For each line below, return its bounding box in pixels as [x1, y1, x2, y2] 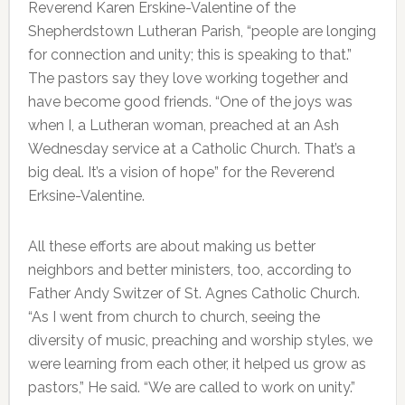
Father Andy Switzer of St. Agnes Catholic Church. [27, 284, 360, 302]
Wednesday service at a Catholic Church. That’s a [27, 139, 355, 157]
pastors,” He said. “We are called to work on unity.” [27, 378, 355, 396]
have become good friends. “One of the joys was [27, 92, 353, 110]
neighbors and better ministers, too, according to [27, 260, 352, 278]
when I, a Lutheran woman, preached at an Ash [27, 116, 339, 134]
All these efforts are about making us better [27, 237, 316, 255]
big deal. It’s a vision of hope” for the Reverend [27, 163, 334, 181]
